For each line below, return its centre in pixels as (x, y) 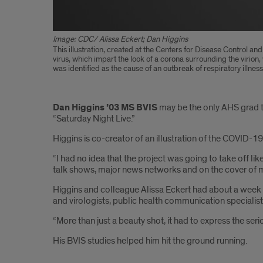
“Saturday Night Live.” (94, 119)
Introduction (98, 93)
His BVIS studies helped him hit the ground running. (150, 241)
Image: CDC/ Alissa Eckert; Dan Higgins (120, 39)
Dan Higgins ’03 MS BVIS (105, 108)
